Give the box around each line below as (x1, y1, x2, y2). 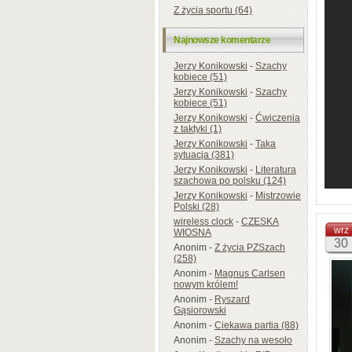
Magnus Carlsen (214, 267, 285, 279)
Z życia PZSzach (214, 241, 285, 253)
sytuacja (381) (174, 148, 234, 160)
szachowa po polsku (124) (174, 174, 286, 186)
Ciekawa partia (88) (214, 319, 299, 331)
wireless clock (174, 215, 233, 227)
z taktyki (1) (174, 123, 222, 134)
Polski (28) (174, 200, 219, 212)
